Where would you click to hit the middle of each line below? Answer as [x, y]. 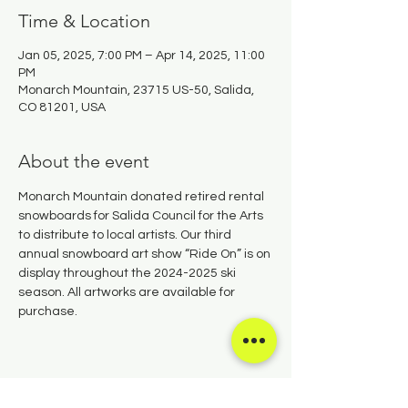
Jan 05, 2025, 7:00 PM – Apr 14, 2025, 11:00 [142, 56]
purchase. [48, 311]
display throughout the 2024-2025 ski [128, 273]
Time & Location [84, 21]
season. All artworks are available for [128, 292]
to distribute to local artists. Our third [126, 235]
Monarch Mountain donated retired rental [143, 197]
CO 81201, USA [62, 107]
